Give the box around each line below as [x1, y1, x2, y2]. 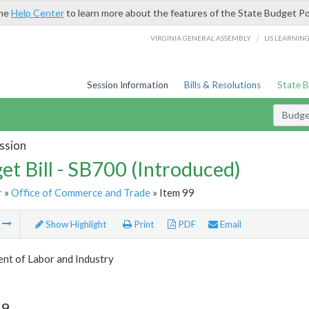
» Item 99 [150, 186, 195, 199]
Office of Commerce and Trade [10, 186, 150, 199]
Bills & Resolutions [184, 79, 261, 90]
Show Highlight [43, 219, 107, 230]
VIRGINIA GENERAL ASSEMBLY [150, 33, 252, 42]
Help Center [11, 7, 64, 19]
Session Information [86, 79, 168, 90]
